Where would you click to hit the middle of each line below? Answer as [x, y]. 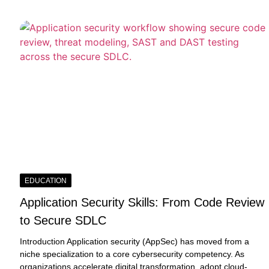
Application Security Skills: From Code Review [142, 202]
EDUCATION [46, 180]
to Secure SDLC [63, 220]
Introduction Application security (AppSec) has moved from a [135, 241]
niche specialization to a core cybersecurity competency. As [132, 254]
